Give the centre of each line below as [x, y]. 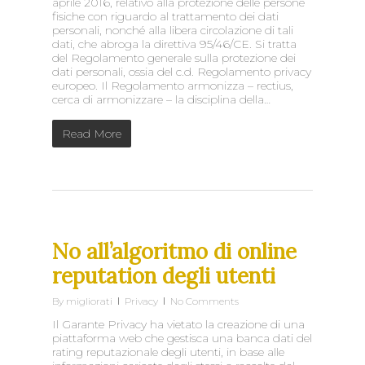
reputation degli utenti [164, 276]
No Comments [204, 301]
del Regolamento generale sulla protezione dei [174, 58]
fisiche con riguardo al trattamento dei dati [165, 16]
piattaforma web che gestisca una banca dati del [182, 338]
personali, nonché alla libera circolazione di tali [173, 30]
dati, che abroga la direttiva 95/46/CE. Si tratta [174, 44]
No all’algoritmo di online [174, 251]
